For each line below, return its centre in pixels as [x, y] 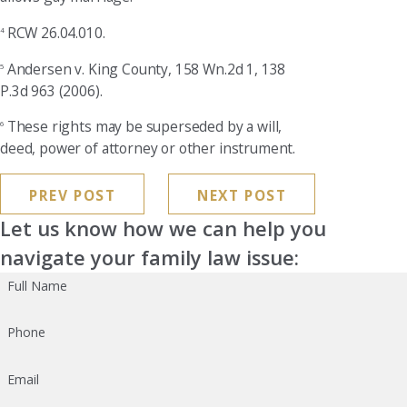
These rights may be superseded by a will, [143, 127]
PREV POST [73, 195]
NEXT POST [242, 195]
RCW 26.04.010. [54, 32]
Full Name [37, 285]
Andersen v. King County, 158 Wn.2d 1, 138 [144, 69]
